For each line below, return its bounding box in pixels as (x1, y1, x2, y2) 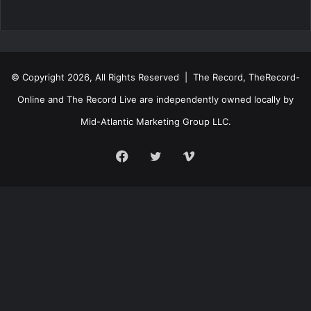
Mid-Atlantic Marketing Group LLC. (80, 116, 231, 128)
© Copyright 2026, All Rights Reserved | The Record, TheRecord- (11, 72, 300, 83)
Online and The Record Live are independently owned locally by (17, 94, 294, 106)
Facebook (128, 148, 186, 163)
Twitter (160, 148, 203, 163)
